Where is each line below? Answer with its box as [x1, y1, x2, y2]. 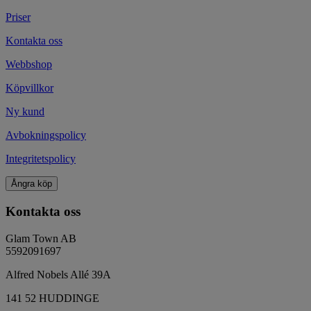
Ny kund [6, 106, 44, 118]
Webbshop [6, 58, 52, 71]
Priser [6, 11, 31, 24]
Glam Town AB [6, 232, 76, 244]
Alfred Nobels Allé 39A [6, 268, 111, 280]
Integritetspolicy [6, 153, 76, 165]
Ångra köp [11, 178, 52, 190]
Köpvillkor [6, 82, 53, 94]
